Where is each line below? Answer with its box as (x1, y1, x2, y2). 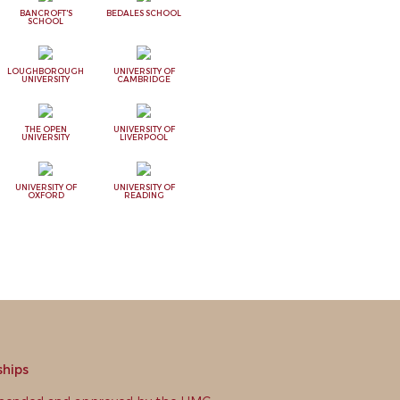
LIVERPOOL (120, 132, 168, 142)
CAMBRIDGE (117, 74, 171, 84)
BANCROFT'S (19, 8, 72, 18)
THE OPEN (24, 124, 67, 134)
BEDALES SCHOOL (106, 8, 181, 18)
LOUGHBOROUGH (7, 66, 84, 76)
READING (123, 190, 164, 200)
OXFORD (27, 190, 64, 200)
